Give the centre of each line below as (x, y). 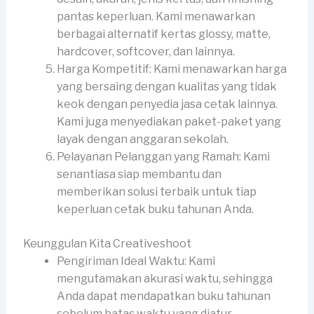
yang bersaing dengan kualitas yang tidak (166, 87)
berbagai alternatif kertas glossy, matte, (163, 34)
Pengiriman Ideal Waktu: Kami (136, 261)
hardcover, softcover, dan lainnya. (145, 52)
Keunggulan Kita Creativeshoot (107, 244)
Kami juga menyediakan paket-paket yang (169, 122)
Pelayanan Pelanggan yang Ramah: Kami (163, 157)
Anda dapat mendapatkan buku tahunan (163, 296)
